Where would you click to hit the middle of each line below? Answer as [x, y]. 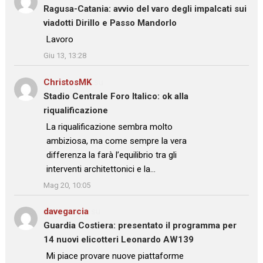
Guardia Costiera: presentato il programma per [140, 226]
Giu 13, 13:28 [65, 56]
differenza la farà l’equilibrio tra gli [112, 155]
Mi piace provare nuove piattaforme [115, 256]
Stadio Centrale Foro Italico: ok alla [116, 96]
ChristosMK [68, 82]
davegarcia [66, 212]
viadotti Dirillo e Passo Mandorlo [110, 23]
